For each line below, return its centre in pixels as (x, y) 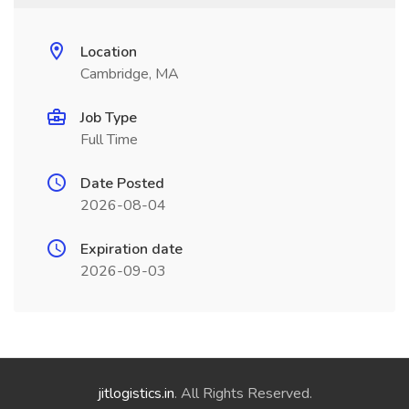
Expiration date (131, 249)
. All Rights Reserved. (243, 393)
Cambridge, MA (130, 74)
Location (109, 52)
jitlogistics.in (136, 393)
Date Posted (122, 184)
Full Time (109, 140)
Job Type (109, 118)
